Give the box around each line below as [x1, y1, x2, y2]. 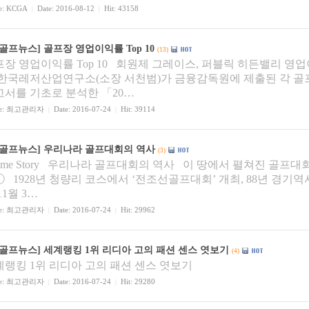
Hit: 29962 [117, 206, 155, 214]
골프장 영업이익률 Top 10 [43, 43, 154, 54]
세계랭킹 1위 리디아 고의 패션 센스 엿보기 [43, 245, 229, 255]
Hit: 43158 [100, 5, 139, 12]
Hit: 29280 [117, 278, 155, 286]
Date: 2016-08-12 [33, 5, 99, 12]
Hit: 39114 [117, 106, 155, 113]
